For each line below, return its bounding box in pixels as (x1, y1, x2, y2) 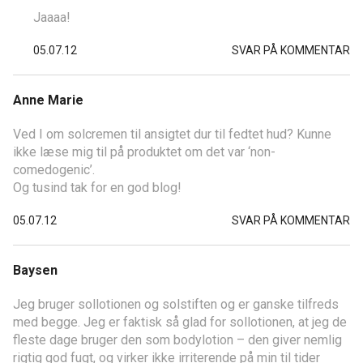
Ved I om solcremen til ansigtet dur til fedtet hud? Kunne (13, 126, 331, 142)
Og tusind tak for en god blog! (13, 179, 181, 195)
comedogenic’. (13, 161, 95, 177)
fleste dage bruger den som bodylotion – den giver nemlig (13, 331, 342, 348)
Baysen (13, 262, 58, 278)
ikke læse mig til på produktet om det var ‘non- (13, 143, 275, 160)
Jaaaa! (33, 9, 70, 25)
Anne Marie (13, 92, 83, 108)
